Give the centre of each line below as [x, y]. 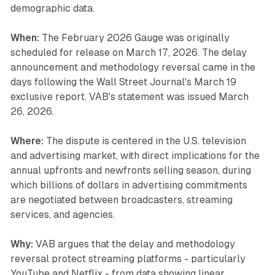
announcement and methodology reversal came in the [133, 68]
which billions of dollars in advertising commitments [129, 185]
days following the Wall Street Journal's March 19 [123, 82]
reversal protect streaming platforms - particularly [128, 259]
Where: [27, 141]
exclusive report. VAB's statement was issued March [129, 97]
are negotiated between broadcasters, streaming [121, 200]
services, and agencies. [62, 215]
